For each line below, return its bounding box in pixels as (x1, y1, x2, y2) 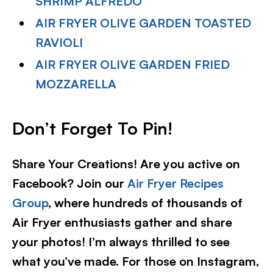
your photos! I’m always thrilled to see (12, 234, 230, 249)
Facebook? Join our (12, 175, 127, 191)
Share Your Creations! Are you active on (12, 156, 240, 171)
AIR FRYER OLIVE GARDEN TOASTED (35, 15, 252, 30)
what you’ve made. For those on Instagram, (12, 253, 259, 269)
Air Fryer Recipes (127, 175, 224, 191)
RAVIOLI (35, 35, 83, 50)
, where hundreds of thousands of (48, 195, 243, 210)
